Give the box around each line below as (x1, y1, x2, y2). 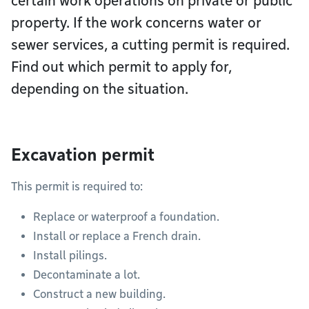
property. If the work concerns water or (11, 14, 261, 31)
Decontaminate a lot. (33, 268, 140, 281)
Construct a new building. (33, 288, 166, 301)
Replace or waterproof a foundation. (33, 210, 219, 223)
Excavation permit (11, 145, 154, 165)
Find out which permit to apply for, (11, 59, 232, 75)
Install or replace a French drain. (33, 230, 203, 243)
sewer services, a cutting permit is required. (11, 37, 290, 53)
